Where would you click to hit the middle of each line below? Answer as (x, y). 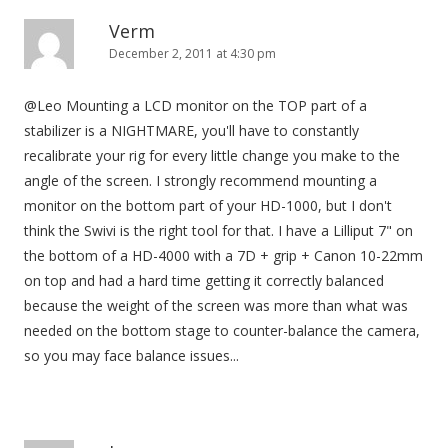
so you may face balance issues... (131, 355)
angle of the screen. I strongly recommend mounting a (200, 180)
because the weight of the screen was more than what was (216, 305)
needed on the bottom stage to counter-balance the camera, (222, 330)
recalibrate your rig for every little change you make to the (212, 155)
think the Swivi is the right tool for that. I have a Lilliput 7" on (218, 230)
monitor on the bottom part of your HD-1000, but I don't (208, 205)
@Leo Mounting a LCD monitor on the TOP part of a (195, 105)
